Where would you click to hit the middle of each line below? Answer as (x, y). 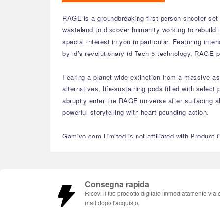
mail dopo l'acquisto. (112, 203)
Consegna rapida (117, 184)
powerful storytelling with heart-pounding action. (136, 112)
